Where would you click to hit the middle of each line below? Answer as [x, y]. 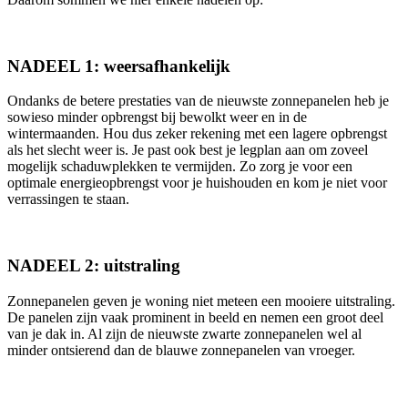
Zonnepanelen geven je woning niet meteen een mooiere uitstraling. [201, 301]
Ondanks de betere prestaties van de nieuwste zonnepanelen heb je [198, 101]
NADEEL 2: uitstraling [94, 266]
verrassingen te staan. [68, 199]
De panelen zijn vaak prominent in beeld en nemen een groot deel [195, 317]
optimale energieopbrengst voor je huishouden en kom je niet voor [197, 183]
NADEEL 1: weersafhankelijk [119, 66]
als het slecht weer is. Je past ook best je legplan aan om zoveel [188, 150]
